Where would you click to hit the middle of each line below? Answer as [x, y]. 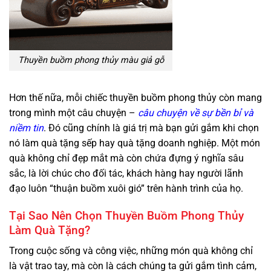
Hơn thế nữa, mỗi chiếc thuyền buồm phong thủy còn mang [135, 98]
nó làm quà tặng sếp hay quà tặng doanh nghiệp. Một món [135, 143]
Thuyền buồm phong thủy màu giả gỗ [91, 60]
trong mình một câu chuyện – [73, 113]
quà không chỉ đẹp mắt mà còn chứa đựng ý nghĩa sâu [126, 158]
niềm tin [26, 128]
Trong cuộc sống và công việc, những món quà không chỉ [131, 251]
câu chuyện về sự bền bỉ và [196, 113]
